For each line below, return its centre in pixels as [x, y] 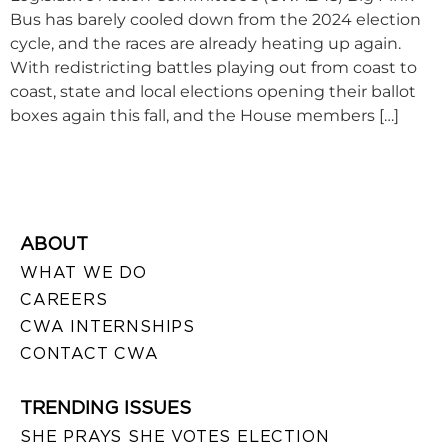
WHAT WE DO [83, 272]
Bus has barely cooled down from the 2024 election [215, 20]
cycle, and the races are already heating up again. [205, 44]
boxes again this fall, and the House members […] [204, 116]
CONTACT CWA [89, 353]
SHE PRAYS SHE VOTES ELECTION [175, 436]
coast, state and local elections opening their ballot [213, 92]
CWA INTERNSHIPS [107, 326]
